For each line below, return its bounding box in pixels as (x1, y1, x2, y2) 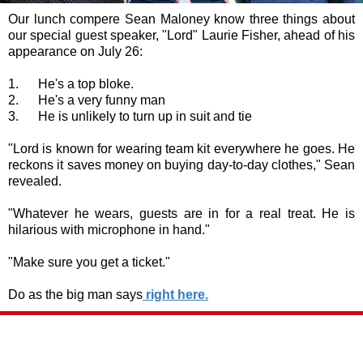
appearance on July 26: (8, 45, 143, 58)
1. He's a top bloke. (8, 77, 134, 91)
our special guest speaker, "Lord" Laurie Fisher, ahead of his (8, 28, 355, 42)
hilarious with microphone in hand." (8, 223, 210, 237)
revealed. (8, 174, 62, 188)
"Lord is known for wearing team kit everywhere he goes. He (8, 142, 355, 156)
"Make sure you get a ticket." (8, 255, 170, 269)
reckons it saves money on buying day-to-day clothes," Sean (8, 158, 355, 172)
